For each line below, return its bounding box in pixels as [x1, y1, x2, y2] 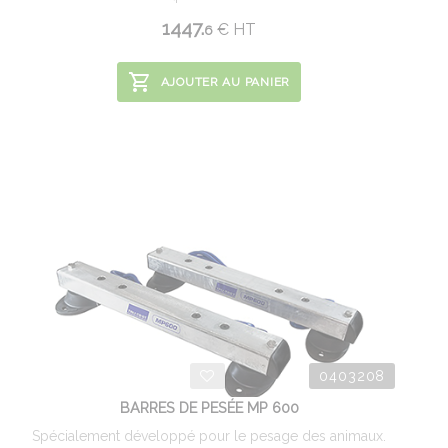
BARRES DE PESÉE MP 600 [119, 399, 299, 416]
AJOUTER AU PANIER [160, 75, 290, 89]
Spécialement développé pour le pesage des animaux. [32, 428, 386, 444]
